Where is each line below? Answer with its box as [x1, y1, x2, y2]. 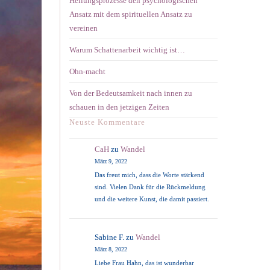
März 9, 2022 [95, 158, 128, 165]
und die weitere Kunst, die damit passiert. [95, 195, 210, 203]
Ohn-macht [69, 67, 105, 76]
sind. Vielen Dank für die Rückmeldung [95, 183, 206, 191]
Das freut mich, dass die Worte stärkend [95, 171, 205, 179]
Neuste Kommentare [69, 118, 145, 127]
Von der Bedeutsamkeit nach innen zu [69, 89, 192, 98]
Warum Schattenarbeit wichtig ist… [69, 45, 185, 54]
